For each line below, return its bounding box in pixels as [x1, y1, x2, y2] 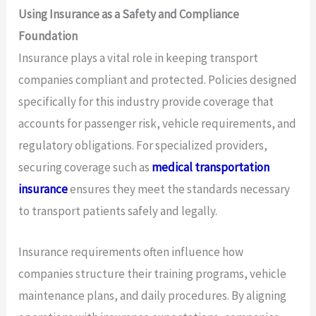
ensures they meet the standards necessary [68, 181, 291, 197]
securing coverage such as [18, 159, 152, 176]
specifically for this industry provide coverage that [18, 94, 274, 110]
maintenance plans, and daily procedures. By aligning [18, 288, 287, 304]
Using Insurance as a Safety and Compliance [18, 6, 240, 23]
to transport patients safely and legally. [18, 203, 218, 219]
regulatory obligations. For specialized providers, [18, 138, 268, 154]
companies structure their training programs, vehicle [18, 266, 287, 282]
